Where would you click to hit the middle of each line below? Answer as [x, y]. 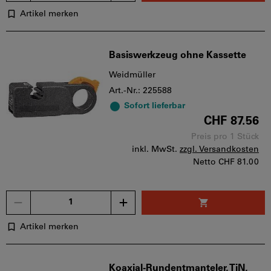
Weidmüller [132, 75]
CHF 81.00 [239, 162]
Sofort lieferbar [155, 106]
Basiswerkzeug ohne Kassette [178, 55]
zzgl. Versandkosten [219, 149]
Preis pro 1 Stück [225, 137]
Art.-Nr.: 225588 [140, 91]
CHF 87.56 [231, 121]
